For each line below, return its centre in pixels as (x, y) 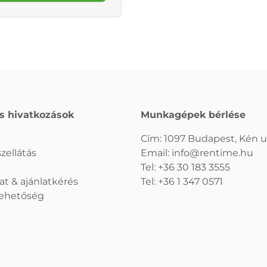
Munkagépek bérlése (193, 115)
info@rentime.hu (212, 153)
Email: (156, 153)
